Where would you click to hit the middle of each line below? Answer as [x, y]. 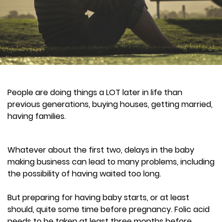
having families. [37, 116]
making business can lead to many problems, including [111, 162]
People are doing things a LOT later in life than [95, 92]
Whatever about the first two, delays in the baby [101, 150]
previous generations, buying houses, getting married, [110, 104]
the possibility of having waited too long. [84, 173]
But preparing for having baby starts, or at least [98, 197]
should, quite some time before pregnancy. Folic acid [109, 209]
